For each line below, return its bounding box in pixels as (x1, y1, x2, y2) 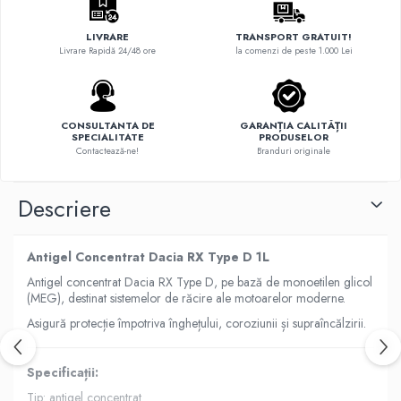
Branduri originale (257, 143, 330, 158)
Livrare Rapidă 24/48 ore (59, 43, 156, 57)
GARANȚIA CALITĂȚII (240, 117, 347, 132)
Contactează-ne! (76, 143, 139, 158)
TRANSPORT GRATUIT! (235, 29, 352, 44)
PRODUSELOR (259, 129, 328, 144)
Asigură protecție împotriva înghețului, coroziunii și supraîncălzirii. (27, 313, 366, 332)
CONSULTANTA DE (60, 117, 155, 132)
